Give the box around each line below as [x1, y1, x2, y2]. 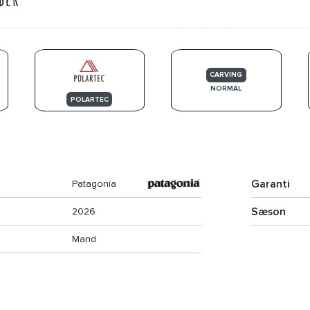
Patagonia [72, 179, 116, 189]
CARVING [210, 71, 243, 78]
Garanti [251, 179, 290, 190]
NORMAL [210, 84, 242, 92]
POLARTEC [70, 95, 109, 103]
